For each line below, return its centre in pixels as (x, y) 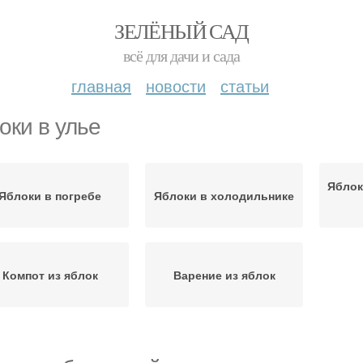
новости (176, 85)
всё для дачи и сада (181, 56)
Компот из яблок (50, 275)
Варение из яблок (224, 275)
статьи (245, 85)
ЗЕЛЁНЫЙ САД (181, 31)
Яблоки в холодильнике (224, 195)
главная (101, 85)
